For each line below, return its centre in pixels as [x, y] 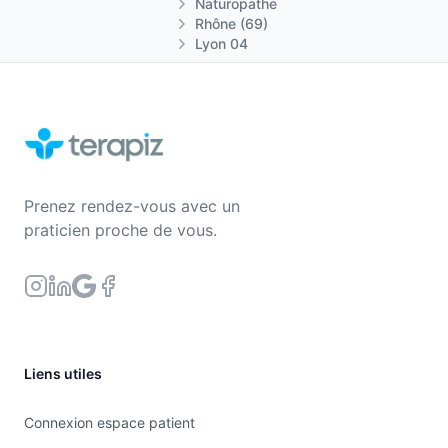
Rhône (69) [231, 23]
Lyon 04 [221, 43]
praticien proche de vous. [120, 230]
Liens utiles [63, 373]
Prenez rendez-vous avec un [132, 206]
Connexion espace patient [109, 422]
